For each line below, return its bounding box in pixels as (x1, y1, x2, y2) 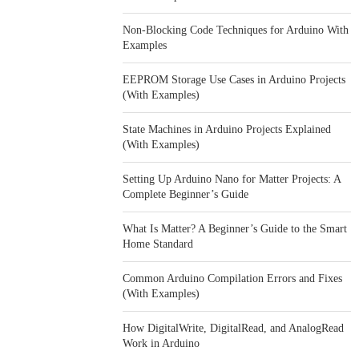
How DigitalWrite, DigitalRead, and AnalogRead (123, 322, 345, 334)
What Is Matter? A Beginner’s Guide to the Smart (123, 223, 348, 235)
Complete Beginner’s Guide (123, 188, 249, 200)
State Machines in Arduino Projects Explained (123, 123, 332, 135)
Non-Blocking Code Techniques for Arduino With (123, 24, 349, 36)
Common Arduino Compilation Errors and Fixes (123, 272, 343, 284)
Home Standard (123, 238, 194, 250)
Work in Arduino (123, 337, 200, 349)
